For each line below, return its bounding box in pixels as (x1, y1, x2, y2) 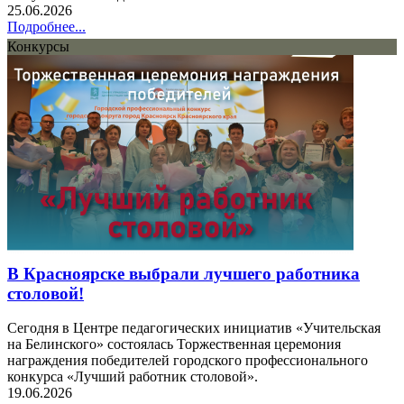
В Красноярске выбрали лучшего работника (7, 263, 360, 283)
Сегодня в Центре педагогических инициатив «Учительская (7, 320, 381, 336)
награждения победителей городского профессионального (7, 353, 368, 369)
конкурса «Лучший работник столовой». (7, 369, 258, 385)
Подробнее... (7, 18, 86, 34)
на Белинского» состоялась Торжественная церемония (7, 336, 341, 353)
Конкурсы (7, 38, 69, 54)
